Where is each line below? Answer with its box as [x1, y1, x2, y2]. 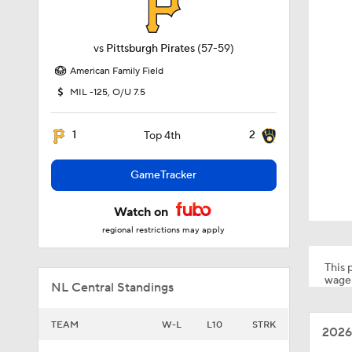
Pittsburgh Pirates [105, 42, 195, 56]
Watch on [114, 204, 172, 220]
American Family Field [70, 65, 163, 77]
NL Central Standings [51, 280, 174, 295]
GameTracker [130, 168, 197, 182]
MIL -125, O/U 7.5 [70, 86, 145, 98]
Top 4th [144, 129, 181, 143]
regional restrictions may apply [102, 225, 225, 236]
